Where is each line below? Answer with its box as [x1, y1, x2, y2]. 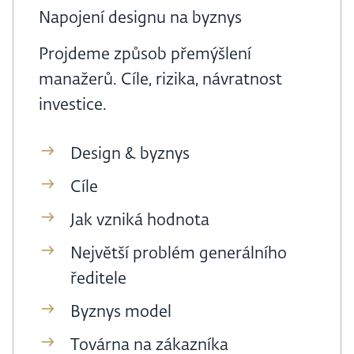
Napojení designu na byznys [39, 10, 242, 27]
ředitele [70, 271, 126, 288]
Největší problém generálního [70, 246, 287, 262]
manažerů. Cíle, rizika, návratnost [39, 72, 282, 88]
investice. [39, 97, 107, 114]
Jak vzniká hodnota [70, 213, 209, 229]
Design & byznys [70, 146, 190, 163]
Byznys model [70, 304, 171, 321]
